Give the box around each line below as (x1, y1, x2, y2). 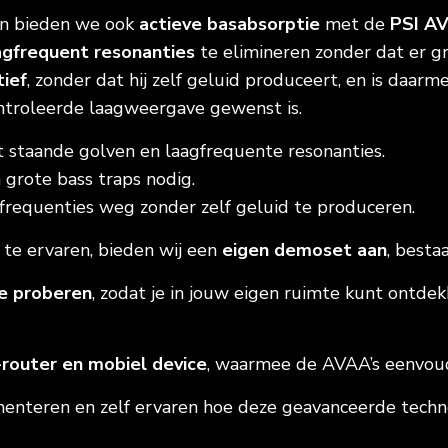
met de (320, 12, 390, 36)
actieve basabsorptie (139, 12, 320, 36)
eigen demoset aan (222, 238, 387, 262)
